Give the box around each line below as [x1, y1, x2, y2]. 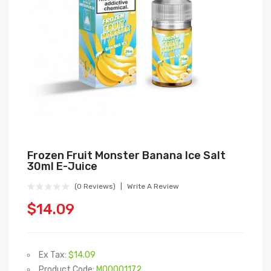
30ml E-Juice [27, 160, 97, 173]
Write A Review [127, 182, 179, 191]
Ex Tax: [39, 250, 68, 260]
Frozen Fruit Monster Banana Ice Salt [27, 149, 226, 162]
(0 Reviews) [74, 182, 116, 191]
